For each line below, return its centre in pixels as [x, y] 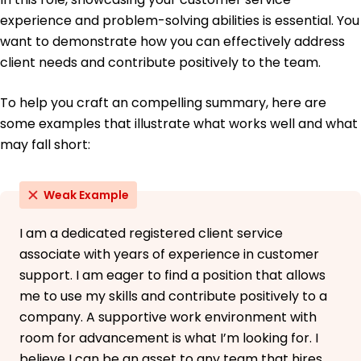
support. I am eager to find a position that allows [172, 276]
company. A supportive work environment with [168, 317]
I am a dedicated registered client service [151, 234]
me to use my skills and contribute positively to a [173, 297]
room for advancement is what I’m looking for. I [169, 338]
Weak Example [86, 195]
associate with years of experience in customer [169, 255]
